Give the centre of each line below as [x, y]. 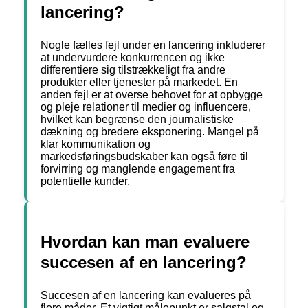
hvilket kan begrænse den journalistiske [137, 120]
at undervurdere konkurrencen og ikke [133, 58]
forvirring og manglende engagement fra [138, 169]
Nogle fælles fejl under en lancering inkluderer [153, 45]
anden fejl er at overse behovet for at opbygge [152, 95]
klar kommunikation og [96, 144]
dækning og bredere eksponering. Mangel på [150, 132]
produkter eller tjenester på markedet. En [139, 82]
